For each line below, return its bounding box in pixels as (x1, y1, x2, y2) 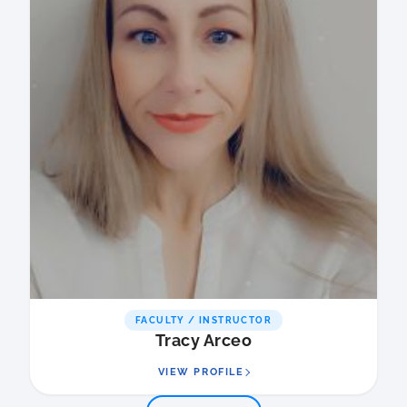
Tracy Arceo (155, 331, 252, 351)
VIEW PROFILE (157, 366, 244, 379)
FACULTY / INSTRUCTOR (135, 315, 272, 326)
